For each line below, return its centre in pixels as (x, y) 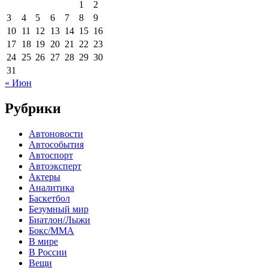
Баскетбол (49, 198)
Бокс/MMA (51, 230)
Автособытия (56, 144)
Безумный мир (59, 209)
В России (48, 252)
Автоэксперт (55, 166)
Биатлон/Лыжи (60, 220)
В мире (43, 241)
